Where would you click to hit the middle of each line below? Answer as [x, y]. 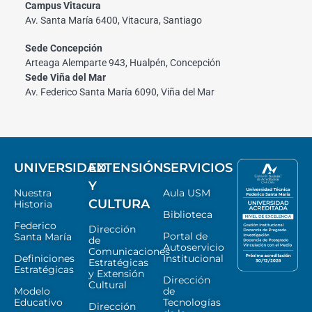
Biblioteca [188, 215]
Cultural [108, 285]
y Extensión [116, 274]
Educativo [38, 303]
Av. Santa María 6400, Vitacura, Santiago [113, 21]
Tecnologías [192, 303]
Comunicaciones [129, 252]
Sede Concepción [63, 48]
